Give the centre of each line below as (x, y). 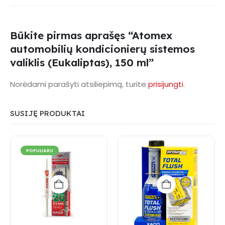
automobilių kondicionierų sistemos (102, 48)
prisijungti (166, 84)
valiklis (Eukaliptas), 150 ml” (82, 62)
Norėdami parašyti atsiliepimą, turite (79, 84)
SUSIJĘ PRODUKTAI (47, 114)
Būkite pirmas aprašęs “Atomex (91, 35)
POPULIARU (39, 151)
